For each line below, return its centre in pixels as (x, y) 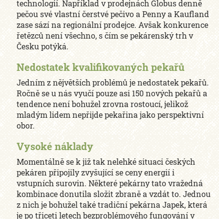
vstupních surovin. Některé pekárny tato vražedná (110, 183)
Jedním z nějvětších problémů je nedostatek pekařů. (113, 82)
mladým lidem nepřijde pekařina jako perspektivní (110, 115)
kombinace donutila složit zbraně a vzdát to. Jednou (114, 194)
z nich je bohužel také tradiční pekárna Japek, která (112, 205)
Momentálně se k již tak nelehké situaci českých (106, 162)
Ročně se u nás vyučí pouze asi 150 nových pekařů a (112, 93)
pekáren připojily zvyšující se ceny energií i (96, 172)
